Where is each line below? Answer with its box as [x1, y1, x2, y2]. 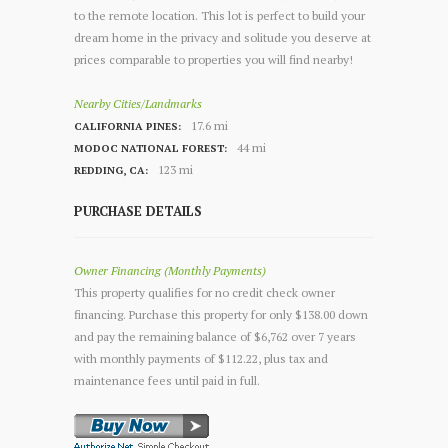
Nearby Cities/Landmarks [74, 95, 202, 111]
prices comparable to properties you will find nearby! [74, 51, 353, 67]
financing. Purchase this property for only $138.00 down [74, 306, 368, 322]
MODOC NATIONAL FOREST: [74, 140, 227, 155]
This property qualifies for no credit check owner [74, 284, 335, 300]
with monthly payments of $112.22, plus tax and [74, 350, 328, 366]
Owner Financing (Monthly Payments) [74, 262, 266, 278]
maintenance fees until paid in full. [74, 372, 260, 388]
